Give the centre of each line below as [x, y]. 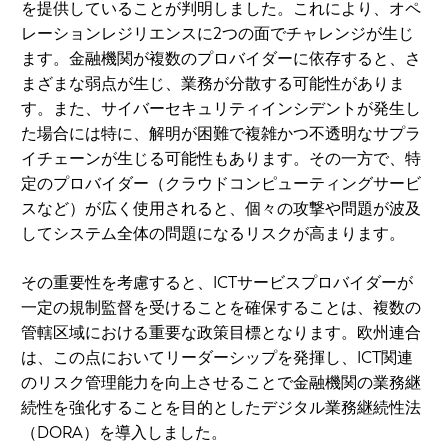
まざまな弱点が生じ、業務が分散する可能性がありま [213, 83]
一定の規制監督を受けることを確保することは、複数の [221, 307]
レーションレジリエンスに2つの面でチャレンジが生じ [217, 33]
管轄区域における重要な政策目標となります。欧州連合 [221, 332]
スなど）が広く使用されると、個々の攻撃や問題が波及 [221, 208]
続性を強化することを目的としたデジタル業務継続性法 [221, 407]
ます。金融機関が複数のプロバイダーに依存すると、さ [221, 58]
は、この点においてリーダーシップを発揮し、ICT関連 [217, 357]
